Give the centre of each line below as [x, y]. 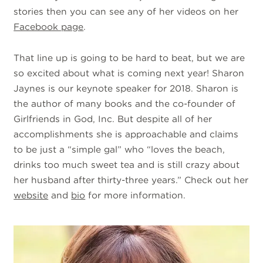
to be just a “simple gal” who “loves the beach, [119, 149]
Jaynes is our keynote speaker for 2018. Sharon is [126, 88]
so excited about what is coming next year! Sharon [129, 73]
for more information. [136, 195]
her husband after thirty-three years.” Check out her [131, 180]
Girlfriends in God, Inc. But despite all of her [113, 119]
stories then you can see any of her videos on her [126, 12]
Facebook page [49, 27]
